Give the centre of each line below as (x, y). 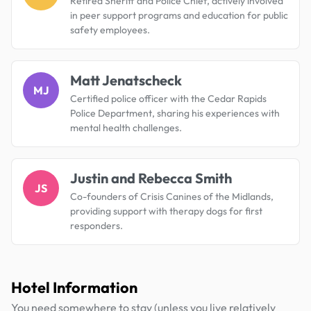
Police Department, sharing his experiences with (175, 113)
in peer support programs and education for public (179, 15)
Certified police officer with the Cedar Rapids (168, 98)
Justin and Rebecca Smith (151, 178)
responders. (96, 225)
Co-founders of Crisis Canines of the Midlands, (172, 196)
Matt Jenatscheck (126, 80)
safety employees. (110, 30)
